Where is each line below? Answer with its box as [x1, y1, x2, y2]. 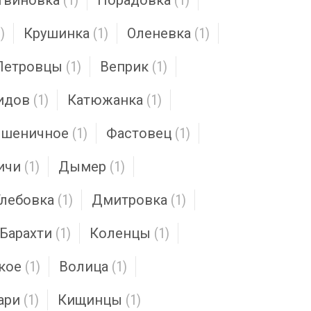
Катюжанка [67, 92, 143, 108]
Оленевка [127, 25, 191, 42]
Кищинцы [58, 292, 122, 308]
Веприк [100, 58, 149, 75]
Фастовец [106, 125, 171, 142]
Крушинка [24, 25, 90, 42]
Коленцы [90, 225, 151, 242]
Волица [59, 258, 108, 275]
